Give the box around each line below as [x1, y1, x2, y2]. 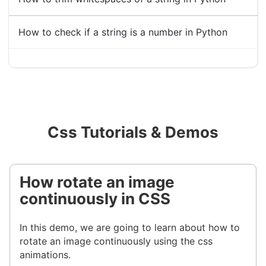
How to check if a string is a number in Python [18, 26, 227, 39]
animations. [20, 249, 71, 261]
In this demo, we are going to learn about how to [20, 221, 240, 234]
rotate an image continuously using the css [20, 235, 213, 248]
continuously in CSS [20, 189, 170, 208]
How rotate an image [20, 172, 175, 191]
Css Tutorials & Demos [47, 122, 218, 141]
